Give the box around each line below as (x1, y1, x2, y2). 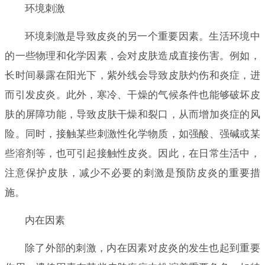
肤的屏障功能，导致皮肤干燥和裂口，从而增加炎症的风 (5, 108, 260, 120)
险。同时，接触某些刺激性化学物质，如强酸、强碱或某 (5, 128, 260, 140)
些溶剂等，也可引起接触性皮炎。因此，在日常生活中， (5, 147, 260, 159)
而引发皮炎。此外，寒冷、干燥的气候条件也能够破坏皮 (5, 89, 260, 101)
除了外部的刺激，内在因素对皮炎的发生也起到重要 (24, 242, 260, 254)
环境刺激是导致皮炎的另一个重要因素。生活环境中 (24, 30, 260, 42)
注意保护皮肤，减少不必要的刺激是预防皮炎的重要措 (5, 167, 260, 179)
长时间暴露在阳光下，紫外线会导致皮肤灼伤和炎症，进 (5, 69, 260, 81)
